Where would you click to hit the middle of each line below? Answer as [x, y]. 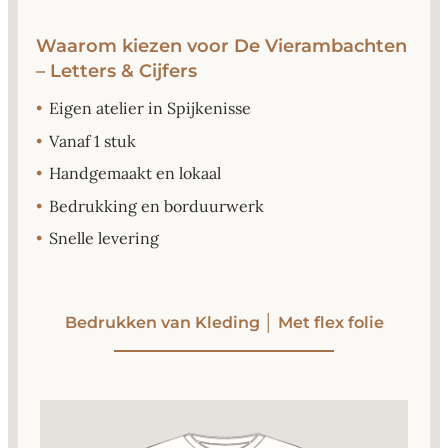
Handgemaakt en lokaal [135, 173]
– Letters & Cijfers [116, 71]
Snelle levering [104, 238]
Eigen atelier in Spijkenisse [150, 107]
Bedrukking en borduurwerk [157, 205]
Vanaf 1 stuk [93, 140]
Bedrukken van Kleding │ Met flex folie [224, 323]
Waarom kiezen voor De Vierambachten [221, 46]
